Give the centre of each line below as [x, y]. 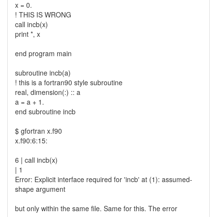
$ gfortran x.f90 [39, 131]
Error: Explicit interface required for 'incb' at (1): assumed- [104, 179]
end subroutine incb [45, 111]
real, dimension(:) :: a [48, 92]
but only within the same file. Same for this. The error [96, 208]
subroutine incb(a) [43, 73]
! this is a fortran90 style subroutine [69, 82]
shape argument [40, 189]
